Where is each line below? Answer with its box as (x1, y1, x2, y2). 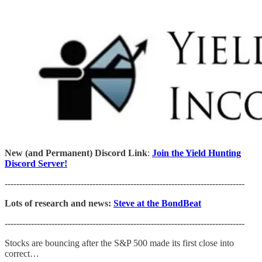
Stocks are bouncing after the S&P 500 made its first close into (5, 237, 234, 248)
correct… (5, 248, 39, 258)
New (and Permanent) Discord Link (5, 147, 147, 158)
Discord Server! (5, 158, 67, 168)
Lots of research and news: (5, 198, 113, 208)
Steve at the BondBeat (113, 198, 201, 208)
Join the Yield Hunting (152, 147, 241, 158)
